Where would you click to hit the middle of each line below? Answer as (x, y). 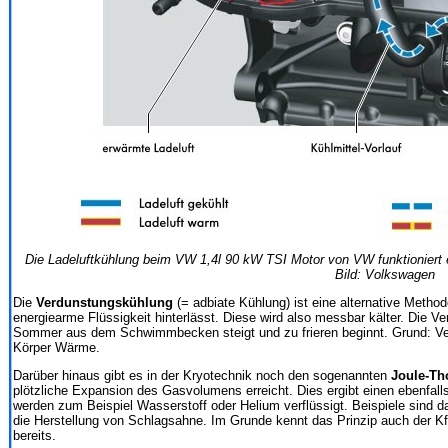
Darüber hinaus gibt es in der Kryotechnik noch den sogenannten (202, 375)
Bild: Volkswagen (384, 274)
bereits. (34, 435)
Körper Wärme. (56, 347)
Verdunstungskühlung (104, 302)
